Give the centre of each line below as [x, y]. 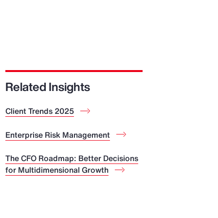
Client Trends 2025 [39, 111]
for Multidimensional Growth [57, 170]
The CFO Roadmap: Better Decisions [72, 158]
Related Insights [47, 87]
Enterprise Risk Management [57, 135]
